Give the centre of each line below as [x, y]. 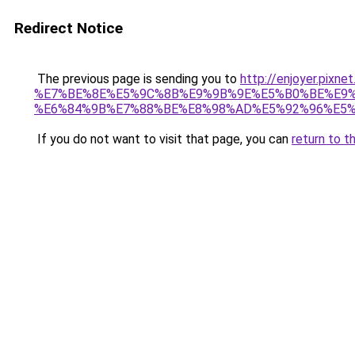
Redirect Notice [69, 28]
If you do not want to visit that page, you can [163, 139]
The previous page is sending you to [137, 79]
